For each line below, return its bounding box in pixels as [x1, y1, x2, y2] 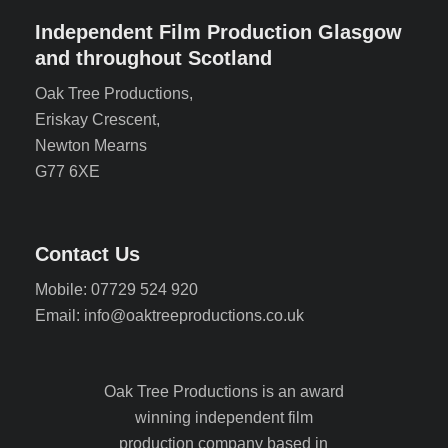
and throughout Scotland [35, 47, 272, 69]
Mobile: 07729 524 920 [35, 281, 198, 298]
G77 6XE [35, 163, 100, 180]
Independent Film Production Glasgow [35, 21, 402, 43]
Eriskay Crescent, [35, 111, 160, 128]
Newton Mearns [35, 137, 147, 154]
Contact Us [35, 243, 140, 265]
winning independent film [134, 409, 313, 426]
